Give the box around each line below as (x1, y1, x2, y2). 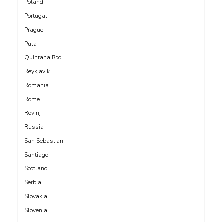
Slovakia (24, 192, 47, 200)
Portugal (24, 11, 47, 20)
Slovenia (24, 206, 47, 214)
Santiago (24, 150, 48, 159)
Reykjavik (24, 67, 50, 75)
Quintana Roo (24, 53, 61, 61)
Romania (24, 81, 49, 89)
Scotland (24, 164, 48, 172)
